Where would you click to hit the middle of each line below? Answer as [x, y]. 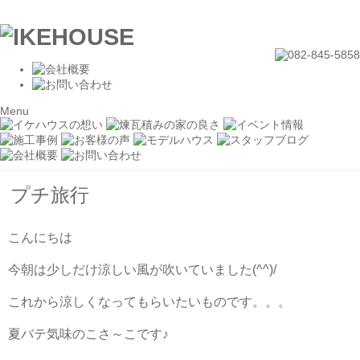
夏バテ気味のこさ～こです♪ [88, 333]
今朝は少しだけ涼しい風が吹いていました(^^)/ [142, 269]
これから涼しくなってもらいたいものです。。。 [149, 301]
